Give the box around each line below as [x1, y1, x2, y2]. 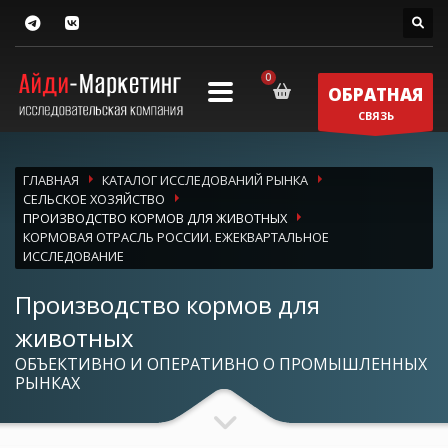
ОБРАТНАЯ [328, 82, 423, 106]
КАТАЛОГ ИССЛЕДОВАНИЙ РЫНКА [102, 170, 308, 189]
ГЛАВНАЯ [23, 170, 79, 189]
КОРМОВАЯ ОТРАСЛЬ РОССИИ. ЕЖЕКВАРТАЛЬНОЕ [23, 227, 329, 246]
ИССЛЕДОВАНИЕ [23, 246, 124, 265]
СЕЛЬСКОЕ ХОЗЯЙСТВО [23, 189, 165, 208]
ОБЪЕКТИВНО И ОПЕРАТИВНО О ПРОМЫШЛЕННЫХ [15, 352, 427, 375]
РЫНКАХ [15, 371, 80, 394]
